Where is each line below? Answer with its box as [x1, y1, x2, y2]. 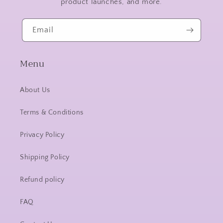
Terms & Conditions [20, 109, 84, 116]
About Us [20, 86, 50, 94]
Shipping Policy [20, 153, 70, 161]
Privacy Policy [20, 131, 65, 139]
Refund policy [20, 176, 65, 184]
